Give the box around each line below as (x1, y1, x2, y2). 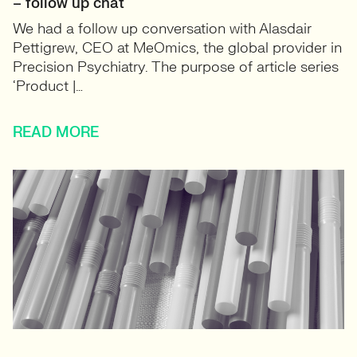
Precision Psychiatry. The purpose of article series (13, 58, 339, 76)
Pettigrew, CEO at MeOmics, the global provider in (13, 39, 342, 57)
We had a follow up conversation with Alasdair (13, 20, 312, 38)
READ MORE (13, 124, 99, 142)
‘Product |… (13, 77, 83, 96)
